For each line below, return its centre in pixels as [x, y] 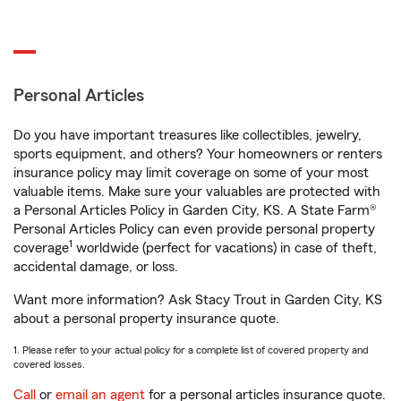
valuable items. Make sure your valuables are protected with [197, 192]
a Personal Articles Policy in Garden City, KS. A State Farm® [195, 210]
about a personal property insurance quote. [146, 319]
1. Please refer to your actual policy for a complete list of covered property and [191, 350]
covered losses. [49, 364]
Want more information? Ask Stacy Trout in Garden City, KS [198, 300]
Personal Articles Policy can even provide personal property [194, 229]
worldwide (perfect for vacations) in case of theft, [225, 248]
